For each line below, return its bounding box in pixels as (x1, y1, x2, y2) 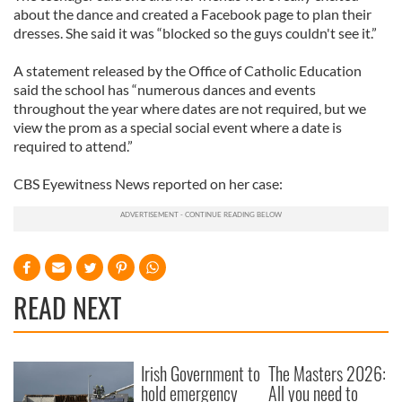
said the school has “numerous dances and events (13, 81, 316, 98)
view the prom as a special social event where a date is (13, 118, 342, 135)
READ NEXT (13, 287, 121, 328)
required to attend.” (13, 137, 133, 154)
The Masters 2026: (268, 360, 387, 387)
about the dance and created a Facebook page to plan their (13, 5, 371, 22)
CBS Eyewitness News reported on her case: (13, 175, 283, 192)
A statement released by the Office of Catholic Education (13, 62, 362, 79)
